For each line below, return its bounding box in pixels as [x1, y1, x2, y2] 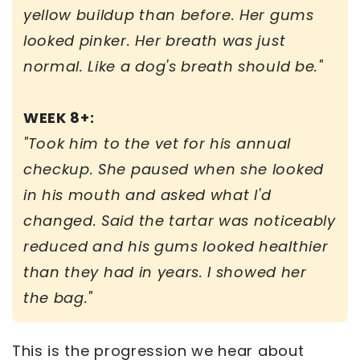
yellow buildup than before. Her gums [23, 5, 314, 26]
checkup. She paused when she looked [23, 159, 324, 180]
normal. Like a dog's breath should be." [23, 56, 328, 77]
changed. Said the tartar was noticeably [23, 211, 336, 231]
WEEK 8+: [23, 108, 99, 129]
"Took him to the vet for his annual [23, 133, 291, 154]
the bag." [23, 288, 93, 309]
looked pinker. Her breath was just [23, 31, 286, 51]
